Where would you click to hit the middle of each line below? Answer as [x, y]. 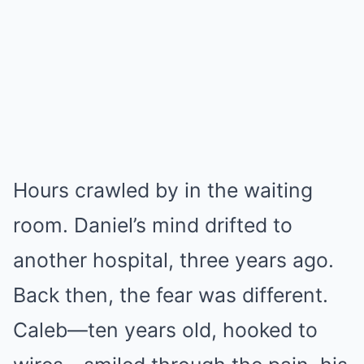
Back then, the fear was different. [171, 295]
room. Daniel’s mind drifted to [153, 225]
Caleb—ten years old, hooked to [165, 330]
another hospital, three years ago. [173, 260]
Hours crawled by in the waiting [163, 191]
